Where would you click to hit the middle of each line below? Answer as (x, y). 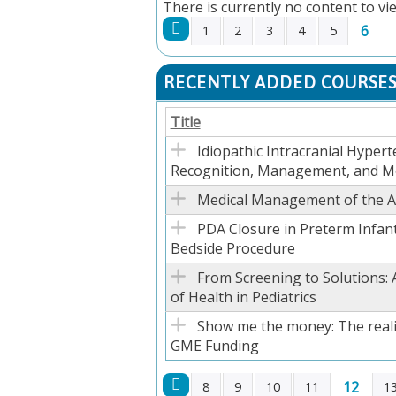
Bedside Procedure (232, 248)
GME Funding (214, 345)
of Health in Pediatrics (243, 297)
